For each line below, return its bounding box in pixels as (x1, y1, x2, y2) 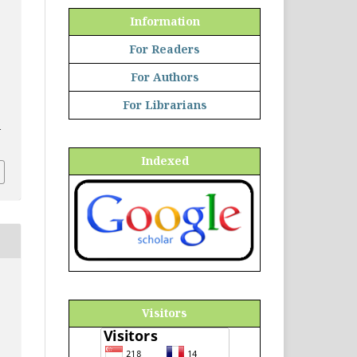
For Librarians (122, 96, 207, 112)
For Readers (129, 41, 200, 57)
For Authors (130, 69, 199, 84)
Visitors (142, 304, 187, 320)
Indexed (140, 152, 189, 168)
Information (129, 13, 200, 29)
